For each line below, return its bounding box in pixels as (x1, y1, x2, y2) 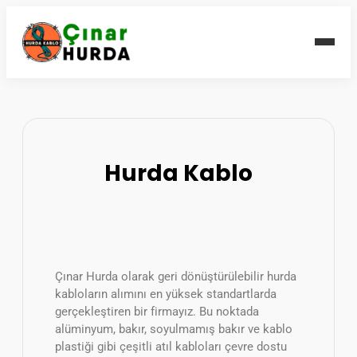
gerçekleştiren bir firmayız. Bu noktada (55, 304, 259, 319)
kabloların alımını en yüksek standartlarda (55, 286, 277, 301)
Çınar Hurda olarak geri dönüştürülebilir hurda (55, 269, 296, 284)
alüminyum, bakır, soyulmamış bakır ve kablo (55, 321, 292, 336)
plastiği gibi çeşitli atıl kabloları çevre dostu (55, 339, 287, 354)
